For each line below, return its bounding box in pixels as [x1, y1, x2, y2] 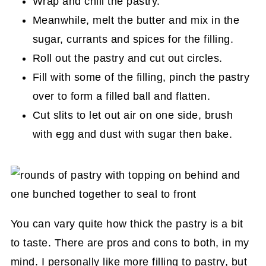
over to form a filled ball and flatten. [32, 90, 211, 102]
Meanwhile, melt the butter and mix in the [32, 14, 240, 26]
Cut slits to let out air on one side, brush [32, 109, 233, 121]
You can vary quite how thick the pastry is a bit [10, 217, 243, 230]
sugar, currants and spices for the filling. [32, 33, 234, 45]
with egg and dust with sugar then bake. [32, 128, 233, 140]
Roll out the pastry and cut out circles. [32, 52, 223, 64]
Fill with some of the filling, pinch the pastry [32, 71, 250, 83]
